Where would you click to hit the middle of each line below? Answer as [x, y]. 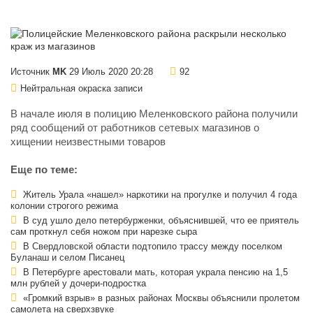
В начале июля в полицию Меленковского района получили [154, 114]
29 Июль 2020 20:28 [110, 72]
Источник [31, 72]
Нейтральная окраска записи [81, 89]
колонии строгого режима [64, 206]
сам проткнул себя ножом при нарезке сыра [104, 232]
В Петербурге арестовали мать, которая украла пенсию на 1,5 [154, 273]
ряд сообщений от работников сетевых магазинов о [135, 128]
